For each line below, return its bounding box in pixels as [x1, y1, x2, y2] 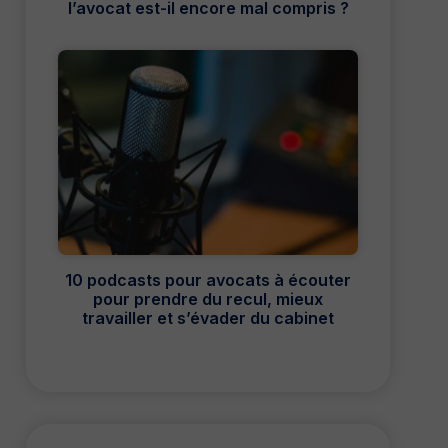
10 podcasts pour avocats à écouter [65, 270, 351, 291]
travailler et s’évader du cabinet [82, 308, 334, 329]
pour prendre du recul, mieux [93, 289, 323, 310]
